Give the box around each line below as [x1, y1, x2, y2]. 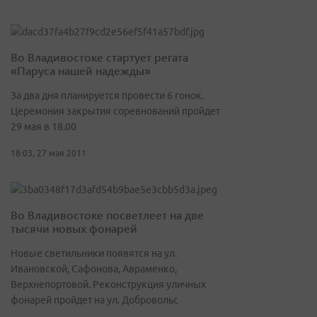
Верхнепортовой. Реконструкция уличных [11, 279, 206, 291]
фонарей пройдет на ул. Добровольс [11, 294, 178, 306]
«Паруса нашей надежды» [11, 63, 151, 79]
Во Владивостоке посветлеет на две [11, 207, 204, 223]
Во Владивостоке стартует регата [11, 50, 188, 65]
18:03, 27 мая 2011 [11, 149, 86, 158]
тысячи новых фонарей [11, 221, 137, 236]
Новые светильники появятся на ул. [11, 248, 177, 260]
